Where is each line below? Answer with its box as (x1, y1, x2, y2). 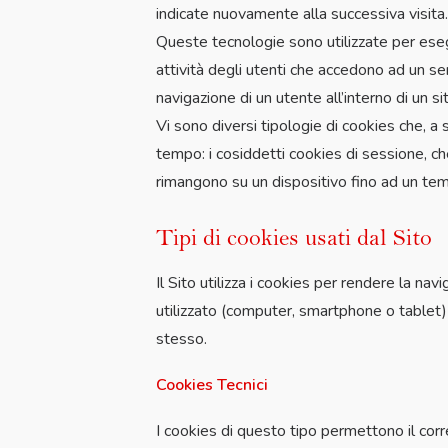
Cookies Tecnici (156, 374, 268, 396)
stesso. (156, 328, 207, 350)
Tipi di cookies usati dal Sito (156, 223, 432, 251)
